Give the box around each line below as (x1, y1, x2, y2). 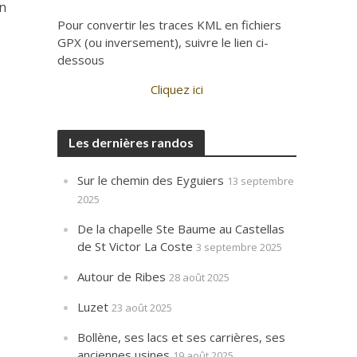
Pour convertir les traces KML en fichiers (57, 17, 282, 33)
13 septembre (227, 174, 295, 188)
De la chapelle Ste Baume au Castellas (77, 221, 285, 237)
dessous (57, 52, 105, 68)
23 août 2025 (112, 300, 173, 315)
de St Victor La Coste (77, 238, 194, 254)
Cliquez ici (151, 81, 204, 97)
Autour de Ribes (77, 269, 167, 284)
